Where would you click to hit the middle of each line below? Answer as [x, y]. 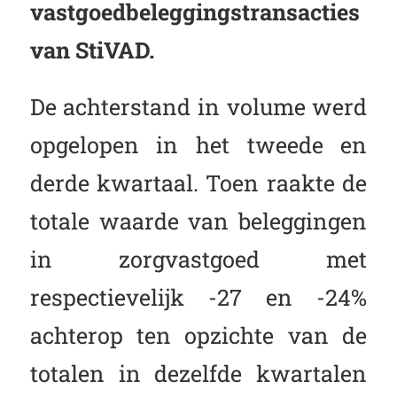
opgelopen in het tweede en [198, 145]
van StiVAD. [92, 49]
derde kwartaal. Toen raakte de [198, 183]
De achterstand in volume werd [198, 107]
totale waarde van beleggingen [198, 221]
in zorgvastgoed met [198, 259]
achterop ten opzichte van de [198, 335]
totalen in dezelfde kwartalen [198, 374]
